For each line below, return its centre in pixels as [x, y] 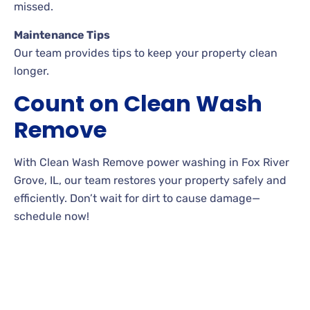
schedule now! [52, 216]
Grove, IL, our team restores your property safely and [150, 180]
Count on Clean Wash [138, 103]
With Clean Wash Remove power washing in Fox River [152, 162]
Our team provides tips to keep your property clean [146, 53]
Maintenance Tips [62, 35]
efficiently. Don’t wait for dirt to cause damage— [137, 198]
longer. [31, 71]
